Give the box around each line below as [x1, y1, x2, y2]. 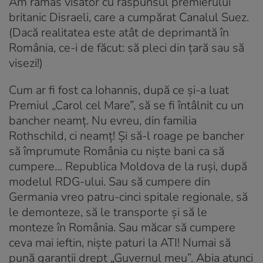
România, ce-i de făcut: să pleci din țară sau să [9, 39, 244, 56]
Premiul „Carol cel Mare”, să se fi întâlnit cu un [9, 97, 244, 113]
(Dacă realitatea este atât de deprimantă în [9, 24, 229, 41]
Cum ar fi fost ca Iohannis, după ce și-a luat [9, 82, 229, 98]
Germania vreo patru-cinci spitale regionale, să [9, 188, 248, 205]
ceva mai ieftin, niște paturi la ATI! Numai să [9, 234, 231, 251]
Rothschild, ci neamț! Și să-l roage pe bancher [9, 127, 244, 144]
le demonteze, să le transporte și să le [9, 204, 207, 220]
